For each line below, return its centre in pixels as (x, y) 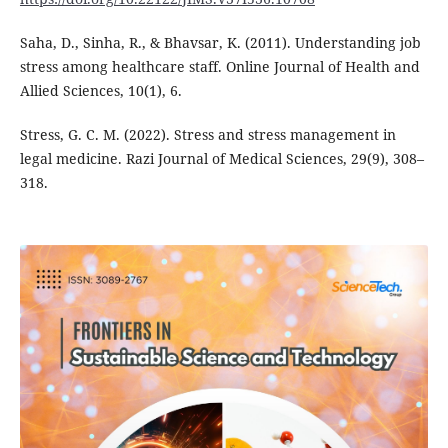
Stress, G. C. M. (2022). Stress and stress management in (207, 135)
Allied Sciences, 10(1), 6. (100, 91)
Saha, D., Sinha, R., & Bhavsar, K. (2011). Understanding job (220, 43)
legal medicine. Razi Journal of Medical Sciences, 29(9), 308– (221, 159)
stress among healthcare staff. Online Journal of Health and (219, 67)
